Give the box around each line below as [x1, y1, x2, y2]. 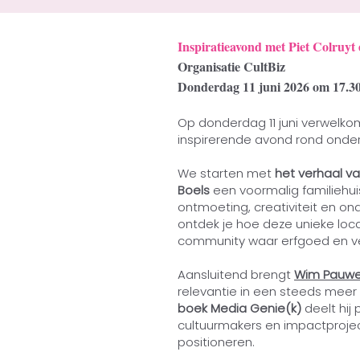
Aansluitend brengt [178, 266, 294, 283]
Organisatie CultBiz [178, 57, 285, 76]
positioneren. [178, 333, 255, 350]
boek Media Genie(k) [178, 300, 305, 317]
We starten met [178, 165, 275, 182]
